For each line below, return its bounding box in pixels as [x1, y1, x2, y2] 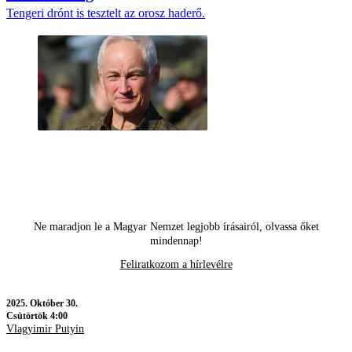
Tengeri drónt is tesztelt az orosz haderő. [6, 5, 205, 20]
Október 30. [30, 298, 78, 310]
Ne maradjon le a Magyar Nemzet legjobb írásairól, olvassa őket [33, 221, 319, 233]
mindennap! [149, 235, 203, 247]
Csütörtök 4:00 [6, 310, 68, 322]
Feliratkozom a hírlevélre [119, 258, 233, 271]
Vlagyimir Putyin [6, 323, 84, 335]
